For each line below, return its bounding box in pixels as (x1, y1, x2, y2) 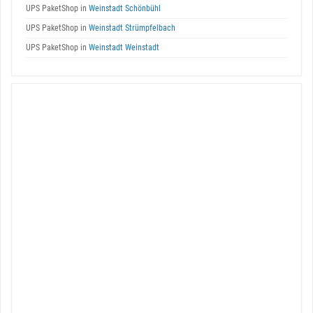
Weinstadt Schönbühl (87, 3, 161, 13)
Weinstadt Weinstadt (87, 43, 159, 52)
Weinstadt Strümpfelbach (87, 23, 175, 33)
